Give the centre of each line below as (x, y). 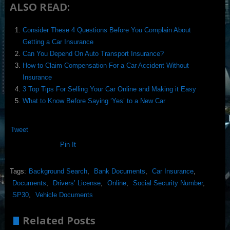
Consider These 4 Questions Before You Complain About (107, 30)
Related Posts (59, 220)
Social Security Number (168, 183)
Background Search (58, 171)
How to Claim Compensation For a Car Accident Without (106, 66)
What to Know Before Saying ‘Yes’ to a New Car (94, 101)
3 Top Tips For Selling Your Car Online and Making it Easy (109, 89)
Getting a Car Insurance (58, 42)
